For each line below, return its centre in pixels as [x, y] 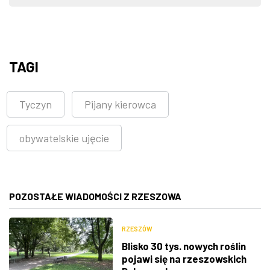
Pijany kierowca [120, 104]
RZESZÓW [137, 229]
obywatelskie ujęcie [64, 138]
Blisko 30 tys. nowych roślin [184, 246]
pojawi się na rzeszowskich [184, 259]
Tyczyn [36, 104]
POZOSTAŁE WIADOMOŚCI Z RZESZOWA [95, 196]
